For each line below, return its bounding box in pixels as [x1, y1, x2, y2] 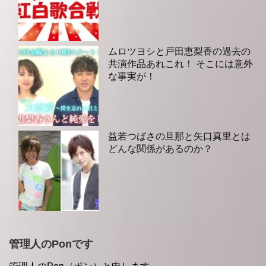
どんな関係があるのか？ [108, 144, 213, 154]
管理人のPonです [9, 238, 93, 251]
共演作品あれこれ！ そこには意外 [108, 59, 253, 69]
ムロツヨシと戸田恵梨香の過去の [108, 46, 251, 57]
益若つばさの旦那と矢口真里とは [108, 131, 251, 142]
